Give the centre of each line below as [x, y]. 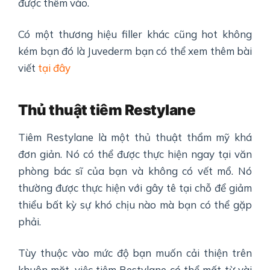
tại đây [55, 68]
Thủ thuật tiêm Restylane [107, 110]
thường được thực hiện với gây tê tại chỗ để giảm [135, 188]
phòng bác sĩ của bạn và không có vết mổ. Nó [135, 171]
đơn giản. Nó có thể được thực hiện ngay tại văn [135, 154]
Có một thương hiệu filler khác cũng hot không [135, 34]
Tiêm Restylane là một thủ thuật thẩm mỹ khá [135, 137]
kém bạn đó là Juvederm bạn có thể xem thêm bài [135, 51]
